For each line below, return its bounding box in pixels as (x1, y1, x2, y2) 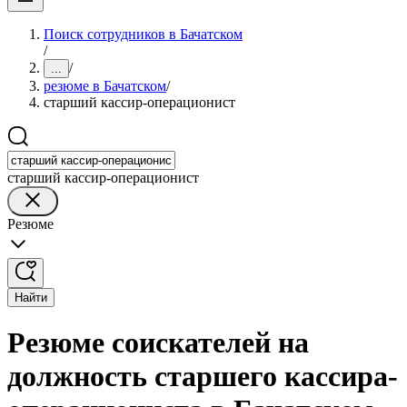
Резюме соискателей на (7, 326, 309, 360)
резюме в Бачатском (44, 78, 166, 94)
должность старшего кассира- (7, 360, 398, 393)
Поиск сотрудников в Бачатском (44, 26, 243, 42)
